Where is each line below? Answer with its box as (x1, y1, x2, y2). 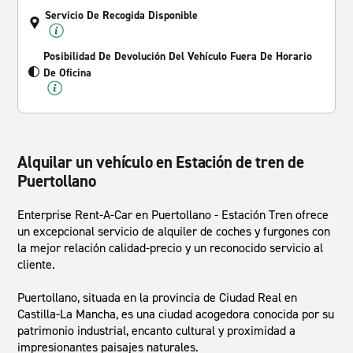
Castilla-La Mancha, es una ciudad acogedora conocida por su (17, 306, 335, 322)
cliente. (17, 256, 56, 273)
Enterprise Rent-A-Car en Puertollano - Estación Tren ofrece (17, 206, 329, 223)
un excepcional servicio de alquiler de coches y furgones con (17, 223, 331, 240)
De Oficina (43, 65, 92, 80)
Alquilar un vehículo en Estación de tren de (17, 151, 304, 173)
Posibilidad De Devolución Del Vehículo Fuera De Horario (43, 49, 313, 64)
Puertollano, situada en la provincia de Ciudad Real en (17, 289, 298, 306)
